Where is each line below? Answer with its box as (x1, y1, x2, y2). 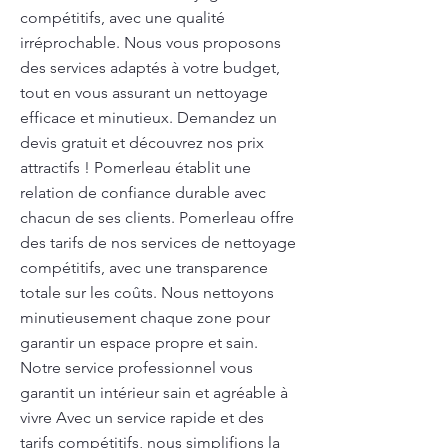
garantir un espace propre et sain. (20, 333, 258, 352)
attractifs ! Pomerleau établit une (20, 158, 251, 177)
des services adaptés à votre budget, (20, 58, 280, 77)
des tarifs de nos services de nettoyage (20, 233, 296, 252)
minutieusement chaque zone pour (20, 308, 270, 327)
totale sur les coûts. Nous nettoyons (20, 283, 274, 302)
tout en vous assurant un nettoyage (20, 83, 268, 102)
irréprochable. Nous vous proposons (20, 33, 281, 52)
